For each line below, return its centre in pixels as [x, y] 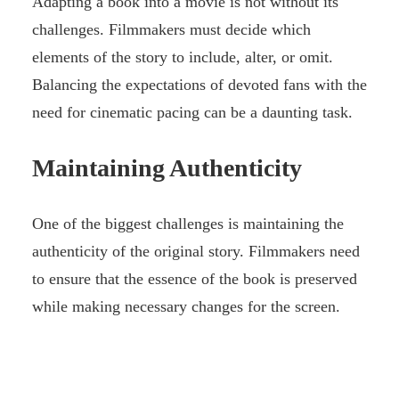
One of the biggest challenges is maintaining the [188, 224]
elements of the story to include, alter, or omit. [183, 57]
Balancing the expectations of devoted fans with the [199, 85]
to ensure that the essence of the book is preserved [195, 279]
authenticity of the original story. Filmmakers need [196, 252]
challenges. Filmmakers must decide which [171, 30]
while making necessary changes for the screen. [186, 307]
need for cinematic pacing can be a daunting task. [192, 113]
